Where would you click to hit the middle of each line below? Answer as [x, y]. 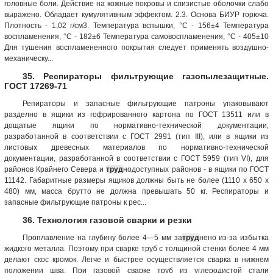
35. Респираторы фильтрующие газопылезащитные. [146, 76]
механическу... [29, 58]
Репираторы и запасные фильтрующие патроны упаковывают [146, 103]
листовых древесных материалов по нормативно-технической [136, 147]
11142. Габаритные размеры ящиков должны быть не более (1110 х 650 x [136, 180]
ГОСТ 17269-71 [36, 86]
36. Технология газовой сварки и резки [107, 220]
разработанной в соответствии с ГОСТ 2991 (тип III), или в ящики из [136, 136]
